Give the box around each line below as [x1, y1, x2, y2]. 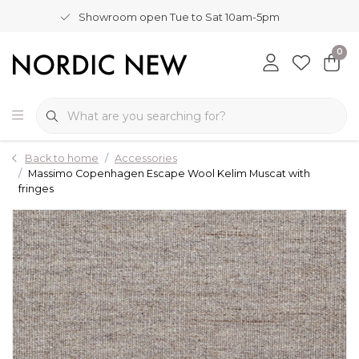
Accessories [115, 152, 177, 164]
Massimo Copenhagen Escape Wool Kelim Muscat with [28, 167, 310, 179]
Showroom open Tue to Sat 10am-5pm [79, 10, 280, 23]
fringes [18, 183, 54, 195]
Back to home [25, 152, 99, 164]
